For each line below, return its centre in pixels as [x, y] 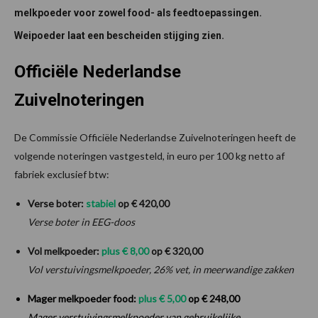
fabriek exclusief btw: [62, 174]
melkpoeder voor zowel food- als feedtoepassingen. [138, 12]
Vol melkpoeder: [64, 251]
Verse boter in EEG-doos [81, 221]
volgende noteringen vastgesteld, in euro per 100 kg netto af [149, 155]
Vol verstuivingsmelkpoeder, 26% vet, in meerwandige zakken [161, 269]
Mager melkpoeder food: [82, 298]
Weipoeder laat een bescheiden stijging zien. [119, 35]
